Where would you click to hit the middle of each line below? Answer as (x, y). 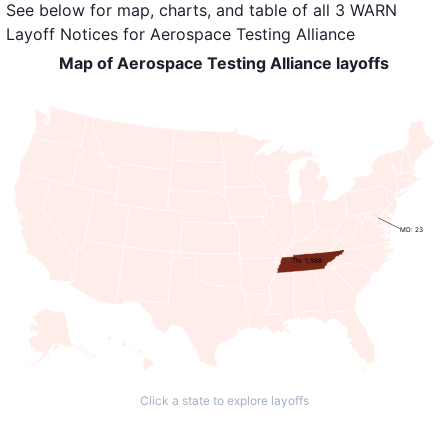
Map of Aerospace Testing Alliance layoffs (224, 63)
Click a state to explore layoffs (224, 400)
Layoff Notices (62, 34)
